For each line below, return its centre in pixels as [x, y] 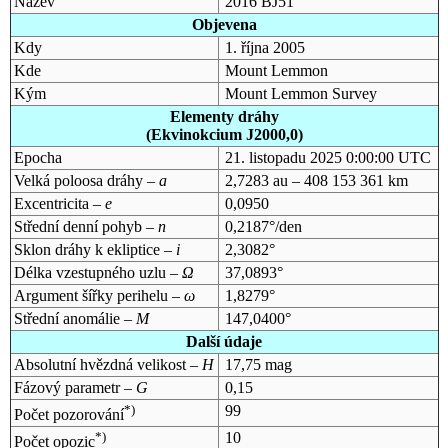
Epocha [37, 157]
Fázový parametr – [74, 387]
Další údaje [224, 341]
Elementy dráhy [224, 116]
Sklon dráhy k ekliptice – [94, 249]
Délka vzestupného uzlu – [97, 272]
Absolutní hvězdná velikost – [107, 364]
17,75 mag [258, 364]
